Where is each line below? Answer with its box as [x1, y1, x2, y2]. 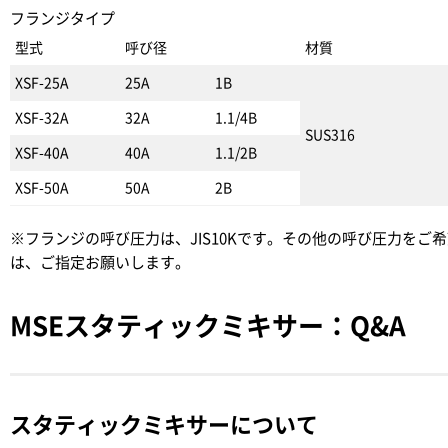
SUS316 [305, 128, 355, 142]
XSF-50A [15, 181, 69, 195]
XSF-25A [15, 76, 69, 90]
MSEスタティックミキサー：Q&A [10, 313, 406, 339]
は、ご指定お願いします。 [10, 255, 190, 270]
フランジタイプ [10, 11, 115, 26]
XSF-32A [15, 111, 69, 125]
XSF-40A [15, 146, 69, 160]
